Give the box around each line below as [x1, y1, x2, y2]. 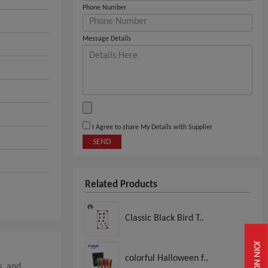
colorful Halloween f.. [125, 253, 208, 263]
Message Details [83, 35, 131, 42]
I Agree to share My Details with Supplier [90, 123, 212, 131]
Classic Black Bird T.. [125, 213, 204, 223]
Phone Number [83, 4, 126, 11]
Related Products [85, 179, 157, 190]
